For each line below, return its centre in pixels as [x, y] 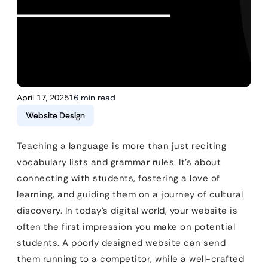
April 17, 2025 [43, 98]
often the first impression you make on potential [126, 227]
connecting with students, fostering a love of [118, 178]
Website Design [55, 115]
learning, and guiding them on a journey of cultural [130, 194]
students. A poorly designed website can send [121, 243]
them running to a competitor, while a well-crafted [130, 259]
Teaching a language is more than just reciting [121, 146]
